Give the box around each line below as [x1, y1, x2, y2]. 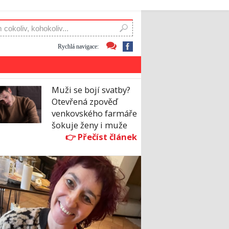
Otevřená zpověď [52, 96, 118, 108]
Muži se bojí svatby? [52, 84, 130, 96]
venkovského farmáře [52, 107, 137, 120]
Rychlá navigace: [58, 42, 99, 50]
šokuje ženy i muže [52, 119, 127, 131]
